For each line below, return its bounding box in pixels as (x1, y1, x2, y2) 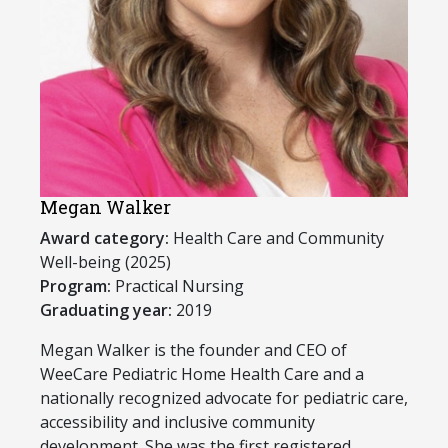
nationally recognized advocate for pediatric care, (40, 387, 408, 410)
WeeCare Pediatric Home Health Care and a (40, 363, 364, 386)
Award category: (40, 227, 173, 250)
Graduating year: (40, 299, 172, 322)
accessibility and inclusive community (40, 411, 315, 434)
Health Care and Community (173, 227, 384, 250)
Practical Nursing (111, 275, 244, 298)
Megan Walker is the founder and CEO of (40, 339, 347, 362)
